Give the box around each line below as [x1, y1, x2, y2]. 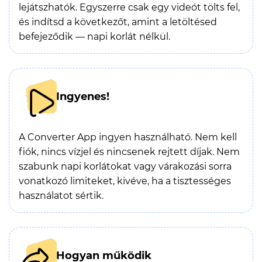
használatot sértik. [19, 190, 104, 201]
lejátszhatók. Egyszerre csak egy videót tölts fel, [19, 2, 240, 13]
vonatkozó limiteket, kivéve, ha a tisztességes [19, 175, 231, 187]
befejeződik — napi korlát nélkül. [19, 31, 170, 42]
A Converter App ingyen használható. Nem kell [19, 132, 237, 143]
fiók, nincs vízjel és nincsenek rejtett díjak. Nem [19, 146, 240, 157]
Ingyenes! [56, 90, 109, 103]
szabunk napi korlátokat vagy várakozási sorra [19, 161, 232, 172]
